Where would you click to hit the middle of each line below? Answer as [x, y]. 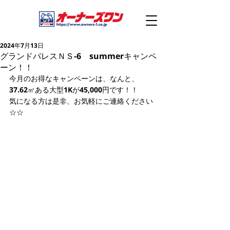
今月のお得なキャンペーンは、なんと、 [74, 78]
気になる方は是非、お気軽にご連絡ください [81, 101]
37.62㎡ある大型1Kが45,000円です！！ [74, 90]
